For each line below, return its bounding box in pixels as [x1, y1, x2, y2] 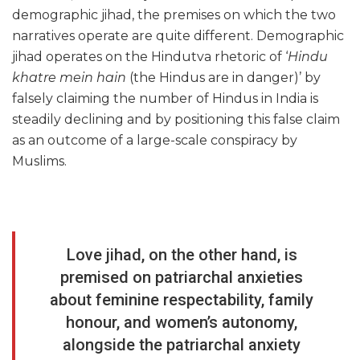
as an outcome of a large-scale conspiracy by [12, 133, 297, 149]
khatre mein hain [12, 70, 129, 86]
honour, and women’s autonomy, [66, 313, 297, 333]
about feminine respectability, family [50, 290, 313, 310]
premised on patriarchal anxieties [60, 268, 303, 288]
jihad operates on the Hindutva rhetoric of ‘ [12, 49, 288, 65]
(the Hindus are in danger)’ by [129, 70, 321, 86]
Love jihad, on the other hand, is [66, 245, 297, 265]
